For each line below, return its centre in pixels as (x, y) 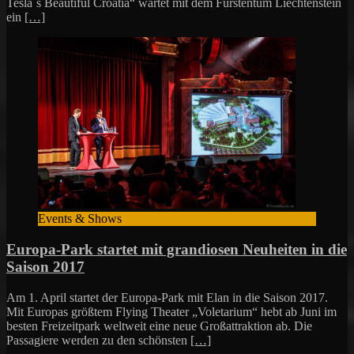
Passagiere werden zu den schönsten (98, 340)
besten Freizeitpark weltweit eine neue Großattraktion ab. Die (159, 326)
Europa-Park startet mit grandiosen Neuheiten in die (177, 250)
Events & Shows (80, 219)
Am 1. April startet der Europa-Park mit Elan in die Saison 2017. (167, 297)
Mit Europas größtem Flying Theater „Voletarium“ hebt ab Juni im (171, 311)
